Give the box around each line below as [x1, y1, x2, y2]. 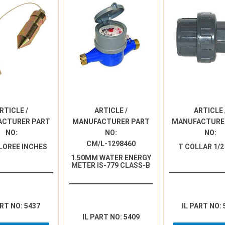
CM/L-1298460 [86, 140, 136, 148]
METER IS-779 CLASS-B [71, 161, 151, 169]
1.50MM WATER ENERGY [70, 154, 151, 162]
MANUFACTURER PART [72, 118, 150, 126]
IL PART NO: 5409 [82, 213, 140, 221]
